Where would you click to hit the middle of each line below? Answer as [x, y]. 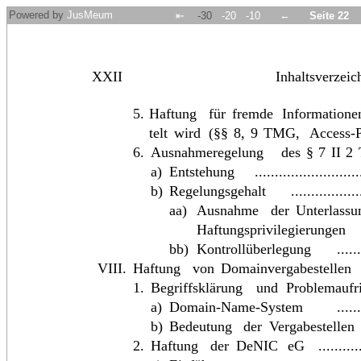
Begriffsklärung [198, 288]
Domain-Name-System [237, 307]
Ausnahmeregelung [209, 153]
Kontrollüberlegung [254, 249]
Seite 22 [329, 16]
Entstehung [202, 172]
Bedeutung [202, 327]
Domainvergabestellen [286, 269]
